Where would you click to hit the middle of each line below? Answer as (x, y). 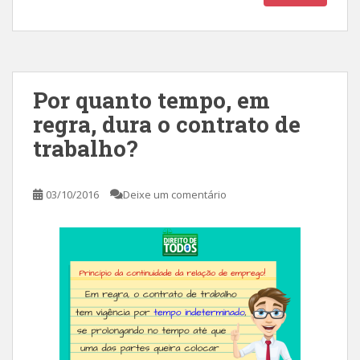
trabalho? (85, 148)
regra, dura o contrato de (167, 124)
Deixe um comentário (175, 194)
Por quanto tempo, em (151, 100)
